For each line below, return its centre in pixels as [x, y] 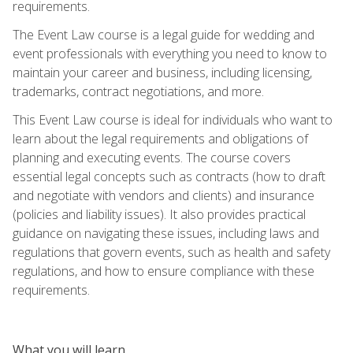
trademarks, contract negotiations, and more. [138, 91]
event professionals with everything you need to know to [170, 53]
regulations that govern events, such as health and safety [171, 252]
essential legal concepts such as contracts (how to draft [169, 176]
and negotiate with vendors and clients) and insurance [163, 195]
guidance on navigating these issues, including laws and [166, 233]
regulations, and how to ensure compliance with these [163, 271]
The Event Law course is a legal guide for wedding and [163, 34]
